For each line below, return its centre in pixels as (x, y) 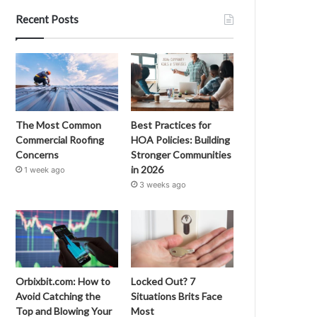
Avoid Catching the (58, 296)
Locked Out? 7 (163, 282)
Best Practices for (171, 125)
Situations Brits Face (177, 296)
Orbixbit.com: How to (63, 282)
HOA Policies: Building (181, 139)
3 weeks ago (163, 184)
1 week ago (45, 169)
